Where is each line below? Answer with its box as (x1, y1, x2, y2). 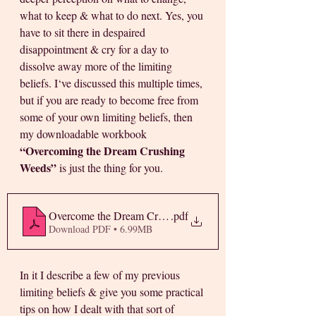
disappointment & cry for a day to (20, 42, 171, 57)
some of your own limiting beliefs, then (20, 109, 195, 125)
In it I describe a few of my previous (20, 267, 183, 283)
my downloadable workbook (20, 126, 150, 142)
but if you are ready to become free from (20, 92, 201, 108)
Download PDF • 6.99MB (49, 221, 152, 236)
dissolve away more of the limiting (20, 59, 175, 74)
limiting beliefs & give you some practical (20, 284, 206, 300)
